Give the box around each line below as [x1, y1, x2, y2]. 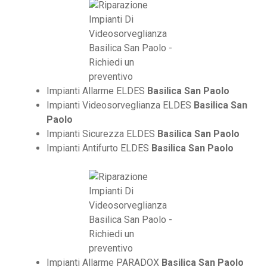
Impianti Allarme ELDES [46, 85, 147, 97]
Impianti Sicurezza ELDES [46, 128, 157, 140]
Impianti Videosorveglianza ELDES [46, 100, 194, 111]
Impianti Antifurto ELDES [46, 142, 151, 154]
